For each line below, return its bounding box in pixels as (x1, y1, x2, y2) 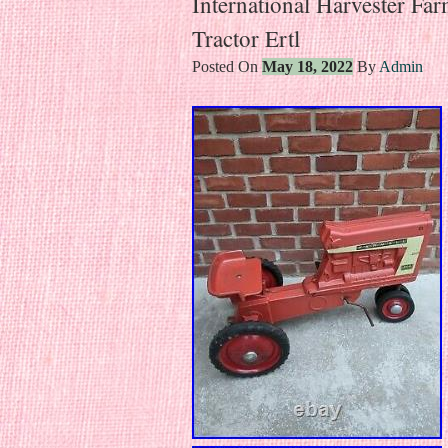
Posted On (192, 57, 262, 75)
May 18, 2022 (262, 57, 353, 75)
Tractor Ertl (192, 22, 300, 53)
